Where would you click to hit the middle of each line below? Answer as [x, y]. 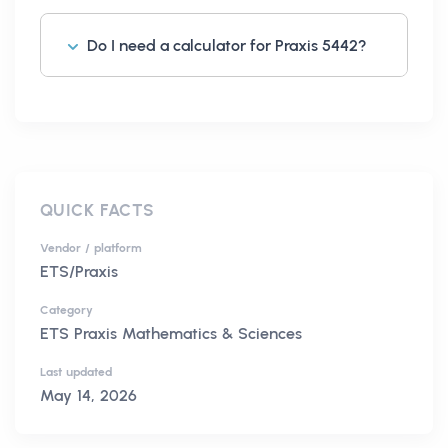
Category [66, 309]
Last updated [76, 371]
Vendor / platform [91, 247]
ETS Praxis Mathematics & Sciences [171, 333]
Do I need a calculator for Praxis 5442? [227, 45]
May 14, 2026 [88, 395]
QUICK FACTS [97, 209]
